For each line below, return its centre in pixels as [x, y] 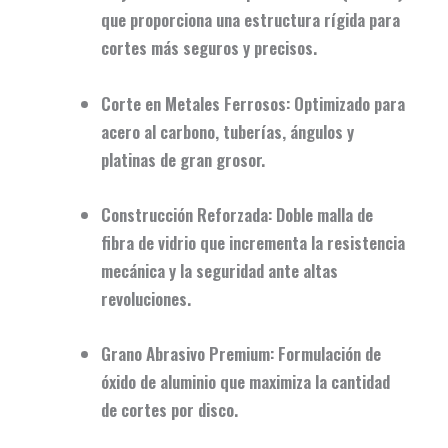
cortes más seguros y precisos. [209, 48]
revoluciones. [146, 298]
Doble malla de [322, 214]
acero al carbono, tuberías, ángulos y [227, 131]
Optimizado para [347, 103]
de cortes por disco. [169, 410]
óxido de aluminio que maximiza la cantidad [245, 382]
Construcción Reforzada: [186, 214]
